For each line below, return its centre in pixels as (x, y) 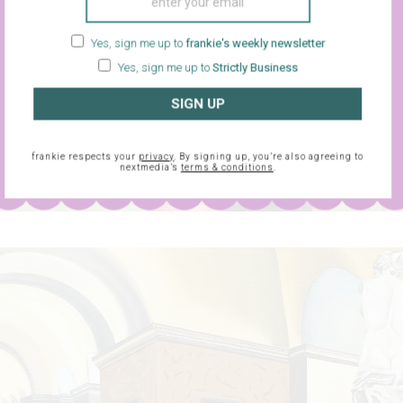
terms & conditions (227, 167)
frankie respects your (85, 157)
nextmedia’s (150, 167)
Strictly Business (255, 67)
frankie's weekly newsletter (255, 43)
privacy (157, 157)
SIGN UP (197, 104)
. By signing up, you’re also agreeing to (269, 157)
